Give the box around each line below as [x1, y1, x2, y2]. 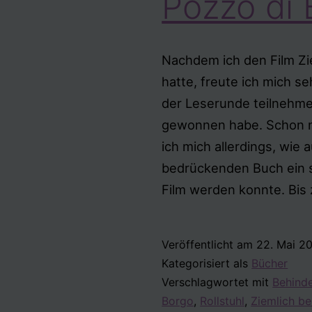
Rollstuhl [200, 293, 245, 308]
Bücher [251, 256, 288, 270]
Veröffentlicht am [162, 237, 257, 251]
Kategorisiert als [162, 256, 252, 270]
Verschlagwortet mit [162, 274, 273, 289]
